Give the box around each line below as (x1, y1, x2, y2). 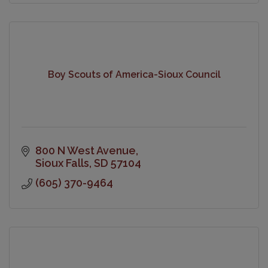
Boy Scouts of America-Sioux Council (47, 69, 221, 81)
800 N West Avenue (35, 144, 136, 157)
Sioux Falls (35, 156, 89, 169)
